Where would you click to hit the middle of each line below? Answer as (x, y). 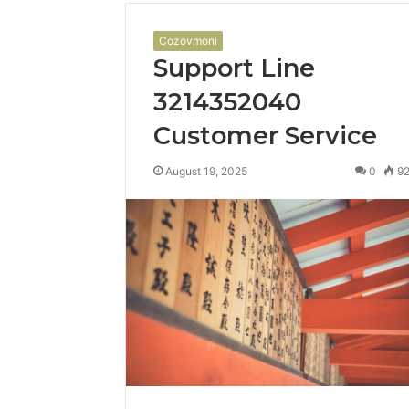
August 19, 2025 (206, 171)
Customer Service (265, 135)
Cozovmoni (188, 40)
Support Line (234, 68)
